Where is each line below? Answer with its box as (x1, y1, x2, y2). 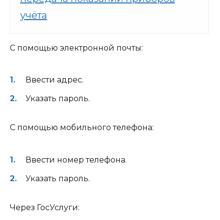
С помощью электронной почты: (10, 43, 143, 53)
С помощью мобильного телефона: (10, 123, 154, 133)
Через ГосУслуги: (10, 202, 80, 212)
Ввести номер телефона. (26, 155, 127, 165)
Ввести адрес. (26, 75, 83, 85)
